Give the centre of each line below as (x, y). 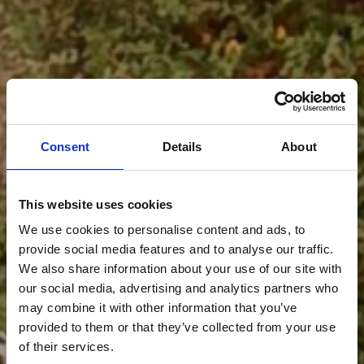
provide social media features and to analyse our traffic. (176, 249)
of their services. (66, 347)
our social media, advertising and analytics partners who (178, 288)
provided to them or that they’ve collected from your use (177, 327)
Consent (65, 146)
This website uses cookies (96, 204)
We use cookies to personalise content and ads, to (162, 230)
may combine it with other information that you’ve (158, 308)
